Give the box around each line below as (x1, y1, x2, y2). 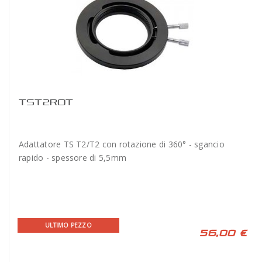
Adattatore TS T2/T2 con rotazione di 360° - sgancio (19, 139, 225, 150)
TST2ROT (19, 97, 74, 107)
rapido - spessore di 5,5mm (19, 152, 126, 163)
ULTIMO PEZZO (45, 221, 92, 229)
